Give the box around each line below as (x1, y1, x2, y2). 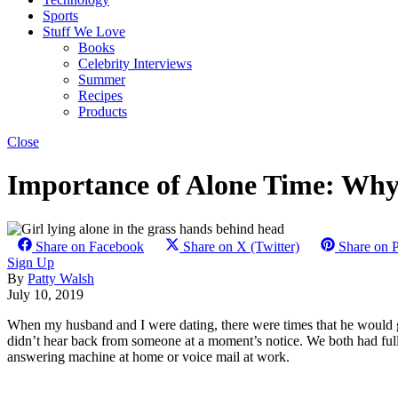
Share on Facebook (36, 238, 144, 254)
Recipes (78, 88, 123, 103)
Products (78, 104, 127, 119)
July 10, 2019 (7, 286, 84, 302)
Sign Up (7, 254, 54, 270)
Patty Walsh (28, 270, 94, 286)
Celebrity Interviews (78, 56, 192, 71)
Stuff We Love (43, 24, 125, 39)
